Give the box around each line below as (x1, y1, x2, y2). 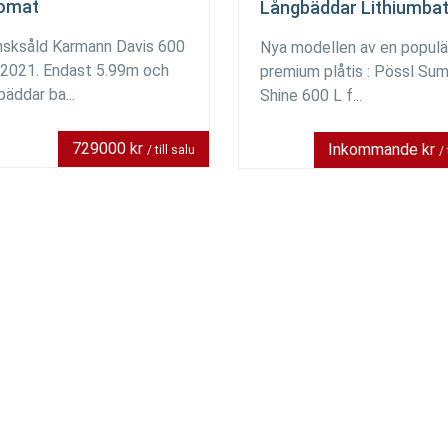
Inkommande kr (328, 140, 439, 159)
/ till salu (147, 143, 195, 157)
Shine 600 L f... (260, 86, 362, 105)
